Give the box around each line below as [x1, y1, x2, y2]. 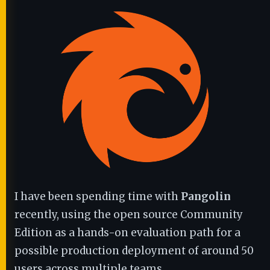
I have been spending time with [14, 190, 181, 203]
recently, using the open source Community [14, 208, 243, 221]
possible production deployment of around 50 [14, 244, 254, 257]
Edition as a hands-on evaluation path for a [14, 226, 240, 239]
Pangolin [181, 190, 231, 203]
